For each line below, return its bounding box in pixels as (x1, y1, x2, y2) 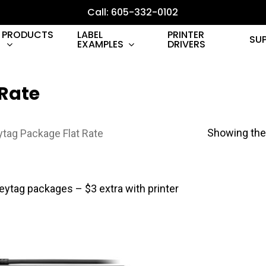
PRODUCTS (1, 27, 53, 42)
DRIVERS (167, 37, 205, 51)
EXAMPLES (77, 37, 123, 51)
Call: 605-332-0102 (87, 5, 179, 19)
